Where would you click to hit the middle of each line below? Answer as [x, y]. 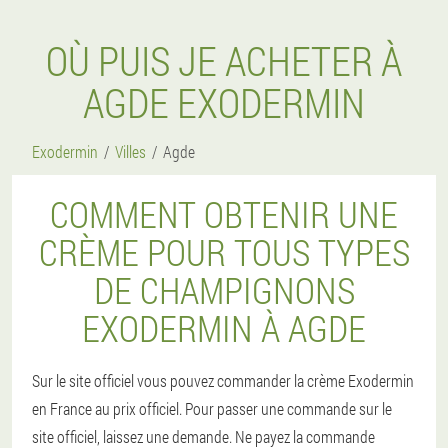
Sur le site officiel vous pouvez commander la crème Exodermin [223, 380]
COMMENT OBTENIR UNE [224, 214]
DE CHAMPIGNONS [224, 290]
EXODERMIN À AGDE [224, 328]
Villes [130, 151]
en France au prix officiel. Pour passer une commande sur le [212, 408]
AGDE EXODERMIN [224, 102]
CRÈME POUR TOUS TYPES [224, 252]
